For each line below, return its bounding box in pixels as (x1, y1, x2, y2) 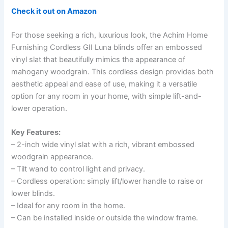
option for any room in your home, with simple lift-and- (11, 92, 202, 101)
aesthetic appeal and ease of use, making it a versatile (11, 79, 197, 89)
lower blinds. (11, 189, 55, 198)
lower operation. (11, 104, 68, 113)
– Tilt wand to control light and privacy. (11, 164, 146, 174)
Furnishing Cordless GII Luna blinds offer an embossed (11, 43, 203, 52)
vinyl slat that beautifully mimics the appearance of (11, 55, 186, 64)
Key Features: (11, 128, 61, 137)
